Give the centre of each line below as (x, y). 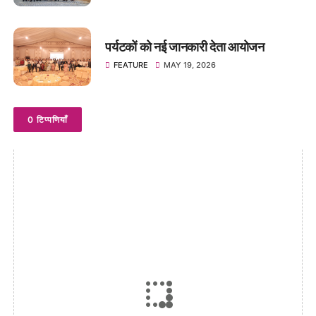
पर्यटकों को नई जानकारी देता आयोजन (185, 47)
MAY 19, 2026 (190, 65)
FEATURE (131, 65)
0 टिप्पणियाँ (48, 119)
